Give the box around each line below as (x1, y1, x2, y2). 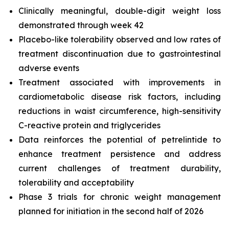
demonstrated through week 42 (18, 20, 144, 30)
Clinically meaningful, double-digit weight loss (18, 6, 221, 16)
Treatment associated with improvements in (18, 77, 221, 87)
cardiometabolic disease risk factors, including (18, 91, 221, 102)
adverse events (18, 63, 79, 73)
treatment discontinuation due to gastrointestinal (18, 49, 221, 59)
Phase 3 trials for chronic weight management (18, 192, 221, 202)
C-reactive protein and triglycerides (18, 120, 163, 130)
